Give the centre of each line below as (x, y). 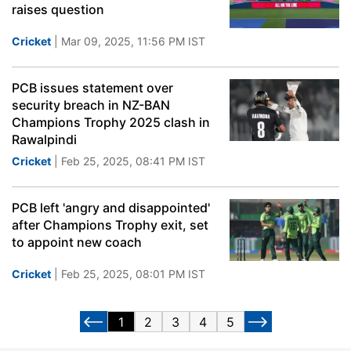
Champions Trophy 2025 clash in (111, 122)
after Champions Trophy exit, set (110, 225)
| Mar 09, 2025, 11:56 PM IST (128, 41)
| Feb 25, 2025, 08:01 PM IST (128, 274)
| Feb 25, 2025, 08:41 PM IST (128, 161)
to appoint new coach (77, 242)
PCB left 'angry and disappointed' (111, 208)
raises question (58, 9)
